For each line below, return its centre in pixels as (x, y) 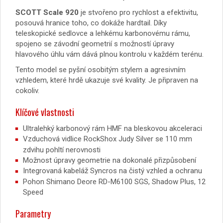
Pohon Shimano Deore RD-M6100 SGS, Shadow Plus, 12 (114, 181)
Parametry (33, 214)
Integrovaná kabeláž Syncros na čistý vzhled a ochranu (112, 171)
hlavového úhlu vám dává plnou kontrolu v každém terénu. (111, 54)
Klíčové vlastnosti (45, 112)
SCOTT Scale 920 (48, 12)
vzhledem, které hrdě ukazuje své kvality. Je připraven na (107, 80)
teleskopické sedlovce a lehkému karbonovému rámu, (103, 33)
